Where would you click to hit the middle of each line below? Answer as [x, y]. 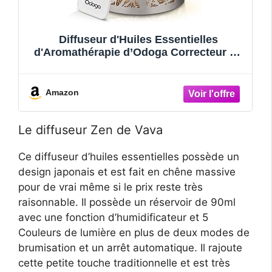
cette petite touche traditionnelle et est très [124, 263]
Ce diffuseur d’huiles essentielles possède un [129, 156]
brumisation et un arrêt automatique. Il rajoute [130, 247]
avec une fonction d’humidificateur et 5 [113, 217]
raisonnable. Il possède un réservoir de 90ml [127, 202]
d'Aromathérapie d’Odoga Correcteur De [138, 53]
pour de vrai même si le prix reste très [110, 187]
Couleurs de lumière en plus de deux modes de [134, 232]
